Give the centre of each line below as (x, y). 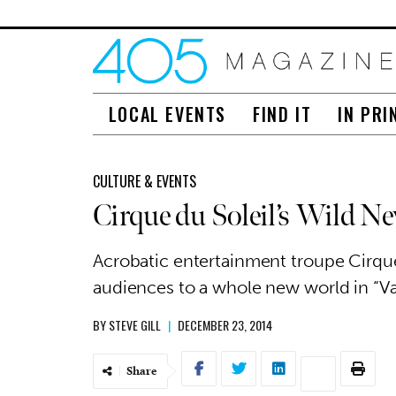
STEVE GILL (135, 324)
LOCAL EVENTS (168, 114)
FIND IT (282, 114)
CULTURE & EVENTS (145, 181)
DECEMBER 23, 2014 (225, 324)
